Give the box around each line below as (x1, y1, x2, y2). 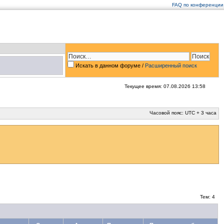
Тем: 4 (198, 194, 216, 199)
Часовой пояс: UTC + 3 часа (149, 110, 216, 115)
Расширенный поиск (145, 62, 197, 68)
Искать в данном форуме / (74, 62, 145, 68)
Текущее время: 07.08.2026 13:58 (124, 83, 205, 89)
